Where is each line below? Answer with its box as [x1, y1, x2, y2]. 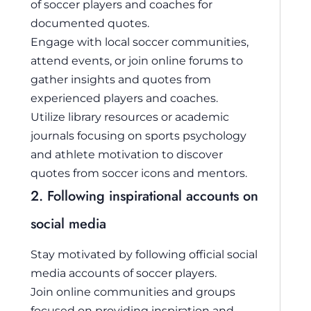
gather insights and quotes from [31, 72, 211, 86]
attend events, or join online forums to [31, 53, 243, 67]
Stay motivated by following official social [31, 246, 258, 261]
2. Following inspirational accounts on [31, 185, 258, 206]
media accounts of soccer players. [31, 265, 217, 280]
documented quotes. [31, 15, 149, 30]
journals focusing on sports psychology [31, 128, 246, 142]
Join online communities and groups [31, 284, 235, 299]
